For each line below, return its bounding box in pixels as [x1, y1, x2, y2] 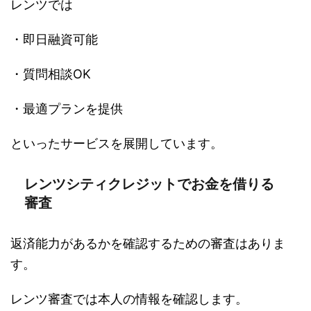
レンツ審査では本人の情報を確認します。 [10, 292, 248, 307]
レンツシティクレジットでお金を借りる [24, 176, 274, 192]
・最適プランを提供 [10, 101, 123, 117]
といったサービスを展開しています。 [10, 136, 223, 151]
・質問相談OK [10, 67, 91, 82]
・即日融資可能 [10, 32, 98, 47]
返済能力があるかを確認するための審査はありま [10, 236, 285, 251]
